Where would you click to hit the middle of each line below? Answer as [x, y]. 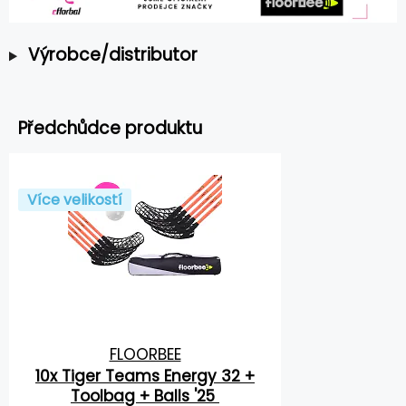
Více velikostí [75, 200]
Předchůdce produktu [110, 129]
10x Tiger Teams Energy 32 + [145, 377]
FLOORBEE [145, 355]
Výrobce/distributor [112, 55]
